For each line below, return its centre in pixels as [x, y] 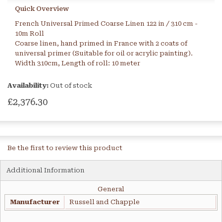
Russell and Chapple [105, 202]
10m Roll [29, 34]
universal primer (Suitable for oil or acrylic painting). [104, 54]
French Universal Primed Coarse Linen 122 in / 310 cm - [106, 24]
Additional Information [46, 170]
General [111, 189]
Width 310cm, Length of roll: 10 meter [78, 63]
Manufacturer [35, 202]
